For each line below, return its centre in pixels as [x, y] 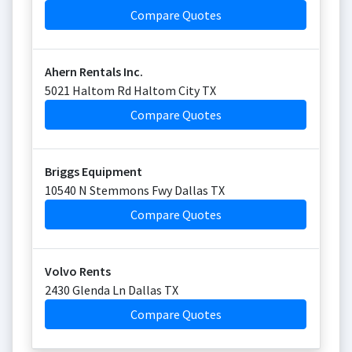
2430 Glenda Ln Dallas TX [112, 290]
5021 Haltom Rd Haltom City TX [130, 90]
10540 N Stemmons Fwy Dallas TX [135, 190]
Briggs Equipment [93, 171]
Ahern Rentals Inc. [94, 71]
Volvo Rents [78, 271]
